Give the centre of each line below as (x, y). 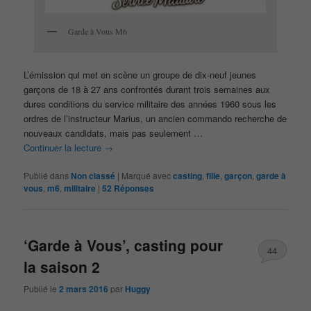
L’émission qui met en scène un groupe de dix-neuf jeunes (140, 74)
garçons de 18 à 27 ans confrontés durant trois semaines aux (147, 89)
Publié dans (47, 175)
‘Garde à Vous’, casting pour (124, 245)
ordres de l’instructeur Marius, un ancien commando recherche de (155, 118)
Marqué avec (146, 175)
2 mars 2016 (84, 288)
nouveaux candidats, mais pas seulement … (115, 133)
